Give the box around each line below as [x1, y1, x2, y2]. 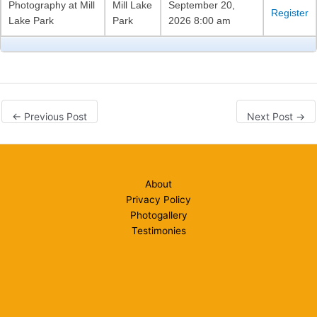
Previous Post [21, 110, 87, 122]
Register [271, 7, 309, 19]
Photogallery [129, 209, 188, 221]
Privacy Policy [126, 194, 191, 206]
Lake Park [8, 15, 54, 27]
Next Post [247, 110, 296, 122]
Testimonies [131, 225, 186, 237]
